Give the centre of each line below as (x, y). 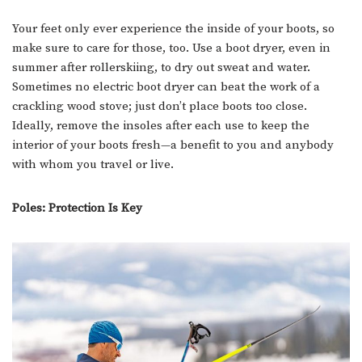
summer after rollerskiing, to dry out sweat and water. (161, 68)
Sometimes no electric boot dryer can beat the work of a (166, 87)
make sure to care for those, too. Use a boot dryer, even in (171, 48)
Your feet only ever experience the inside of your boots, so (173, 29)
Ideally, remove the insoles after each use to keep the (161, 126)
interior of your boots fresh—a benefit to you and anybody (173, 145)
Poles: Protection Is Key (77, 208)
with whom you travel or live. (93, 165)
